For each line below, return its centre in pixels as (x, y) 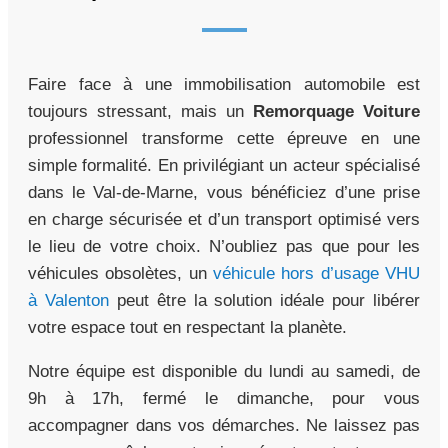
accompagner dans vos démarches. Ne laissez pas (224, 425)
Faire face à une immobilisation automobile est (224, 84)
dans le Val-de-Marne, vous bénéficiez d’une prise (224, 192)
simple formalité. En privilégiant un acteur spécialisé (224, 165)
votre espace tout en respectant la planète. (187, 327)
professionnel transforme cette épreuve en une (224, 138)
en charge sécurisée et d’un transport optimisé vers (224, 219)
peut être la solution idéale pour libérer (264, 300)
